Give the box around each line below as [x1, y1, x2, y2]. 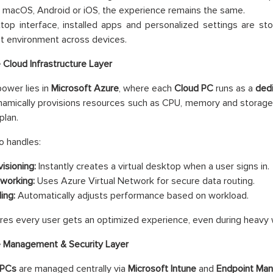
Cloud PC [174, 82, 213, 94]
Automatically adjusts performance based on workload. [15, 190, 249, 202]
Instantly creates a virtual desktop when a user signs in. [35, 160, 269, 172]
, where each [118, 82, 174, 94]
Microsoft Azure [51, 82, 119, 94]
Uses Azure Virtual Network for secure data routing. [34, 175, 255, 187]
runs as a [213, 82, 255, 94]
